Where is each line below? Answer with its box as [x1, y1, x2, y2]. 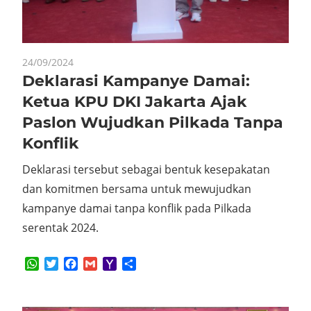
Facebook [78, 256, 128, 272]
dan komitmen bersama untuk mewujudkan [22, 181, 251, 197]
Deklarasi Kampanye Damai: [22, 72, 250, 91]
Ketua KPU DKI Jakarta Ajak [22, 92, 247, 112]
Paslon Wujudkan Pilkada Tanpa [22, 113, 283, 133]
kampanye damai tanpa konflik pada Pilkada [22, 201, 251, 217]
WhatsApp [39, 256, 93, 272]
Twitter [58, 256, 95, 272]
